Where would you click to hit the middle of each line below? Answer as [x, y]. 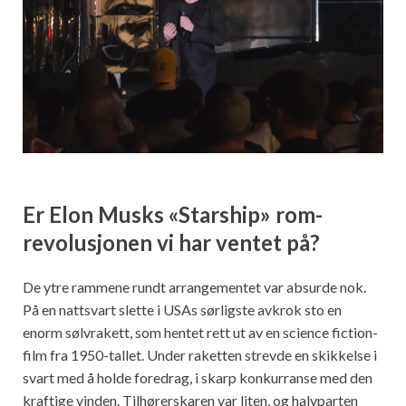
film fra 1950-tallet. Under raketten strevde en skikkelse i [200, 355]
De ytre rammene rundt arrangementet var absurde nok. [194, 287]
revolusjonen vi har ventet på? [171, 242]
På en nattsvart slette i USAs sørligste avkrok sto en [182, 310]
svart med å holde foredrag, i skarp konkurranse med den [198, 378]
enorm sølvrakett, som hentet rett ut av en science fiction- [200, 333]
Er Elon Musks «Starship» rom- [173, 214]
